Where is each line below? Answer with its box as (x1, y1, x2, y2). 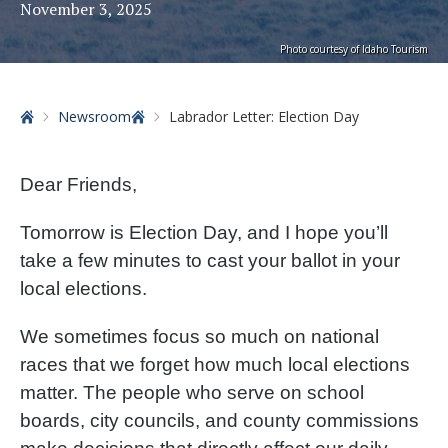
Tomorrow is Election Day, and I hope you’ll (20, 222, 388, 243)
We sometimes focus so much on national (20, 326, 379, 347)
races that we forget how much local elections (20, 354, 410, 375)
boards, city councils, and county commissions (20, 410, 419, 431)
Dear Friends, (20, 174, 137, 195)
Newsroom (58, 107, 131, 126)
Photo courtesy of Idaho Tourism (280, 42, 428, 56)
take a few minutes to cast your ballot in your (20, 250, 400, 271)
